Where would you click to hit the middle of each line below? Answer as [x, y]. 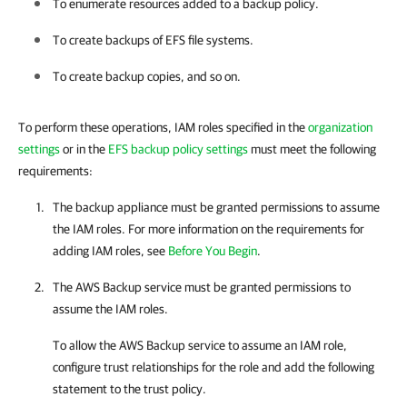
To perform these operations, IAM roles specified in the [163, 127]
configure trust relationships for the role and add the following [213, 367]
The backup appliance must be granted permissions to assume [216, 207]
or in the [84, 149]
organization [340, 127]
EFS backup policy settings [178, 149]
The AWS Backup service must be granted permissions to [202, 287]
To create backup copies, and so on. [147, 76]
